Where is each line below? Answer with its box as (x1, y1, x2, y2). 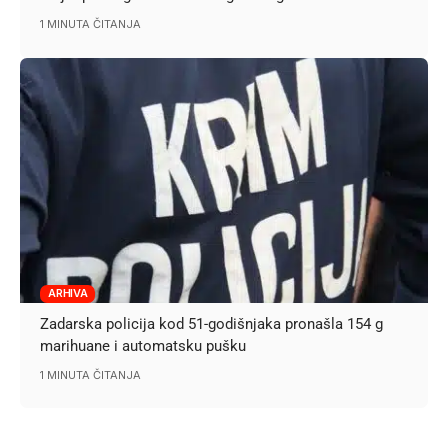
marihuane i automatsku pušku (40, 336, 247, 355)
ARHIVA (48, 286, 88, 301)
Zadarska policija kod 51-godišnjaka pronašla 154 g (40, 314, 384, 333)
